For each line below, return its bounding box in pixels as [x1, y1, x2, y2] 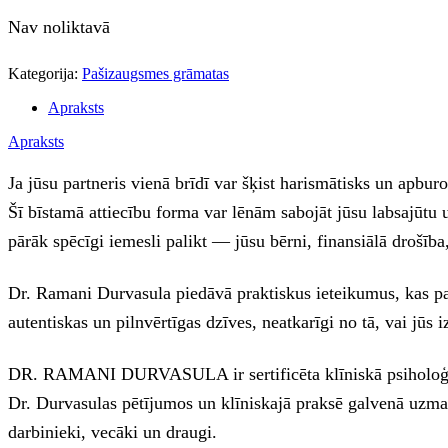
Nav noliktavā [8, 16, 110, 37]
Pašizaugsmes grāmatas [82, 64, 229, 82]
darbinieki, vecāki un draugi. [8, 421, 217, 442]
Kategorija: [8, 64, 82, 82]
